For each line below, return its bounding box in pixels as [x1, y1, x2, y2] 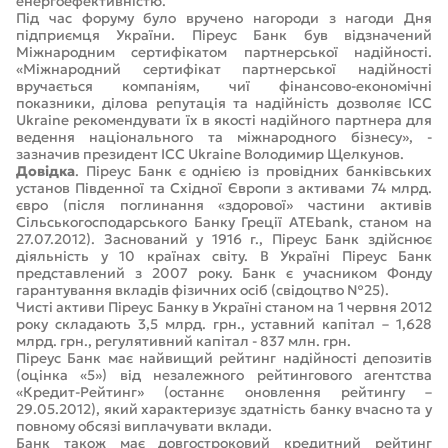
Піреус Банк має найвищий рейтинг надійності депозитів [16, 349, 432, 367]
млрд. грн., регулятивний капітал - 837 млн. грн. [16, 332, 351, 350]
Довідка [16, 162, 75, 180]
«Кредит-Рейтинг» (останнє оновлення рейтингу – [16, 383, 432, 401]
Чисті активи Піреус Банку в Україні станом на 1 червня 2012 [16, 298, 432, 316]
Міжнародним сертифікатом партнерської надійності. [16, 43, 432, 61]
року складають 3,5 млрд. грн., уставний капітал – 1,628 [16, 315, 432, 333]
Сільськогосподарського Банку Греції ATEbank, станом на [16, 213, 432, 231]
